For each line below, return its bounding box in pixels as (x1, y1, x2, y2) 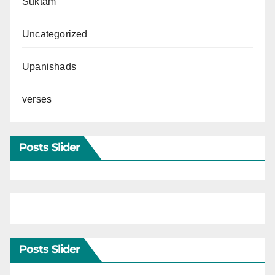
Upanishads (22, 61, 76, 72)
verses (22, 94, 52, 104)
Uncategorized (22, 29, 88, 39)
